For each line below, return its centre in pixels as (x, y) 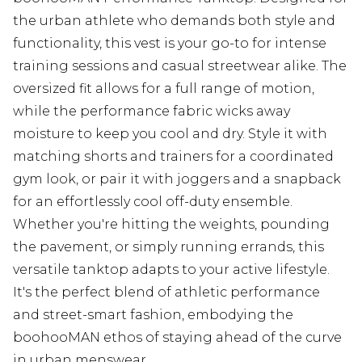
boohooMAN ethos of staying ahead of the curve (177, 337)
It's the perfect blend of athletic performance (166, 292)
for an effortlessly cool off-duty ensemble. (153, 201)
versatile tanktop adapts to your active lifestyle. (171, 269)
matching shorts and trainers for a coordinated (173, 156)
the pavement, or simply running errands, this (168, 246)
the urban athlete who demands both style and (174, 20)
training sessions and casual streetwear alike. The (180, 65)
